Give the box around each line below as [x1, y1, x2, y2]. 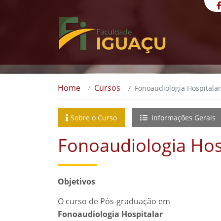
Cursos [94, 82, 120, 93]
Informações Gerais [149, 113, 216, 122]
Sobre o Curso [71, 113, 117, 122]
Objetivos [58, 176, 95, 187]
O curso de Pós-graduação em [58, 196, 170, 207]
